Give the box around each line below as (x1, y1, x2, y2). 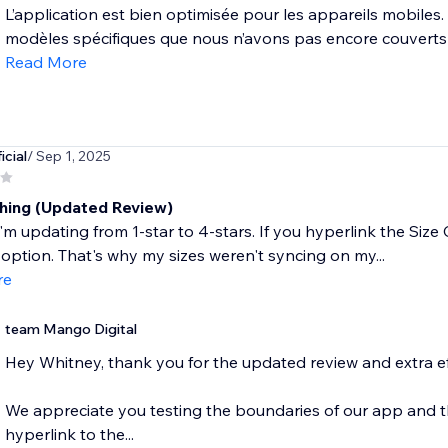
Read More (4, 52, 87, 73)
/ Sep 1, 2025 (26, 147, 111, 166)
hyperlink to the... (4, 424, 134, 445)
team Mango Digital (4, 320, 137, 339)
